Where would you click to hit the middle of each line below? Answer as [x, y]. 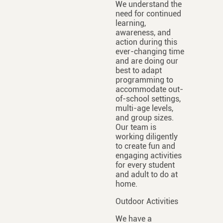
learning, [130, 23]
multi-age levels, [144, 108]
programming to [144, 80]
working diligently [146, 137]
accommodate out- [149, 89]
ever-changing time [150, 52]
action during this [146, 42]
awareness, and [143, 33]
